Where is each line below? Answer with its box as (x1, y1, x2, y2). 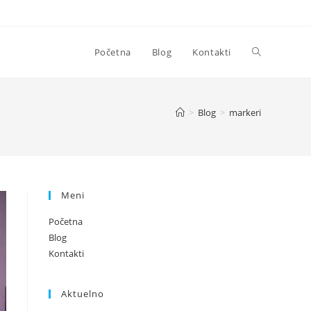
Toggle (252, 45, 283, 58)
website (252, 96, 288, 110)
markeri (229, 106, 261, 119)
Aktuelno (61, 287, 104, 300)
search (252, 148, 283, 161)
